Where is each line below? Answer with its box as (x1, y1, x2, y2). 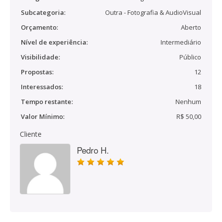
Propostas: (21, 67, 54, 76)
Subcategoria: (21, 8, 65, 17)
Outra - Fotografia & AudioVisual (105, 8, 201, 17)
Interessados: (21, 82, 63, 91)
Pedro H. (77, 144, 109, 156)
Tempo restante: (21, 97, 73, 106)
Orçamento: (21, 23, 58, 32)
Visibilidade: (21, 53, 60, 61)
